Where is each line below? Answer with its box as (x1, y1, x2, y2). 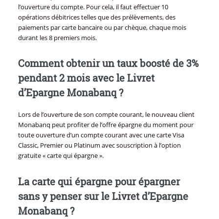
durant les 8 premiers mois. (18, 33, 97, 42)
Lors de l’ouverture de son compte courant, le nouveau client (18, 110, 195, 119)
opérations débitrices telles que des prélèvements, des (18, 12, 175, 22)
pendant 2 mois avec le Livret (18, 71, 154, 85)
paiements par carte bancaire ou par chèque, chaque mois (18, 22, 186, 32)
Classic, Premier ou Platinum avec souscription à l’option (18, 141, 181, 150)
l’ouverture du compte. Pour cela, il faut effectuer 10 (18, 2, 168, 11)
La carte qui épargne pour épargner (18, 175, 180, 188)
